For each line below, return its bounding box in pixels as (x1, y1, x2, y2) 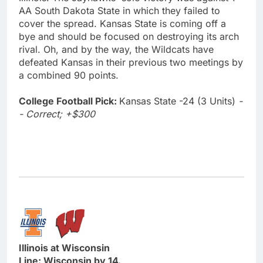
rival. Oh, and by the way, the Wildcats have (19, 43, 214, 55)
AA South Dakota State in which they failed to (19, 4, 220, 16)
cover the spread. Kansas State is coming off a (19, 17, 226, 29)
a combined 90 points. (19, 69, 119, 81)
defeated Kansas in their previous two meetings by (19, 56, 243, 68)
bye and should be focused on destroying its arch (19, 30, 239, 42)
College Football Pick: (19, 95, 119, 107)
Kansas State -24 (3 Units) (119, 95, 238, 107)
